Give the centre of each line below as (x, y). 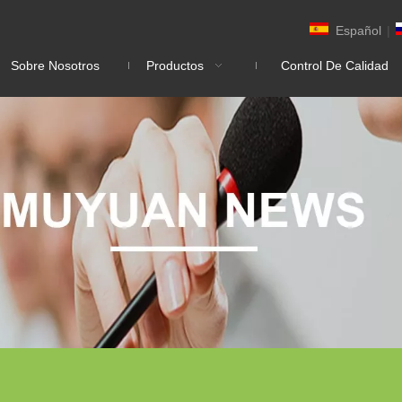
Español (358, 30)
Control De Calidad (335, 65)
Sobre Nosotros (55, 65)
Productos (175, 65)
